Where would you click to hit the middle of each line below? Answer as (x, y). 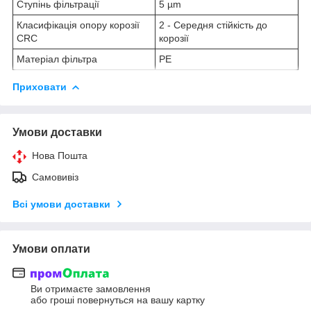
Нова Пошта (60, 155)
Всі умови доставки (61, 204)
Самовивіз (55, 177)
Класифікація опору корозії (78, 25)
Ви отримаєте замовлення (91, 289)
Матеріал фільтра (57, 59)
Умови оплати (51, 249)
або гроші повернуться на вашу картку (118, 300)
